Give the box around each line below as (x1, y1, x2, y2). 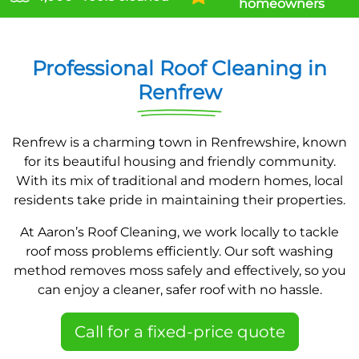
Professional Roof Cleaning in (32, 56, 327, 80)
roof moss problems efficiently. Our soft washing (26, 244, 333, 259)
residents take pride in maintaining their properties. (14, 192, 345, 208)
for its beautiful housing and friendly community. (23, 154, 336, 169)
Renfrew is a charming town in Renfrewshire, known (12, 135, 347, 150)
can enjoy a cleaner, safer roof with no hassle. (37, 282, 322, 297)
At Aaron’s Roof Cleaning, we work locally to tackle (20, 224, 339, 240)
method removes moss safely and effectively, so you (13, 263, 346, 278)
